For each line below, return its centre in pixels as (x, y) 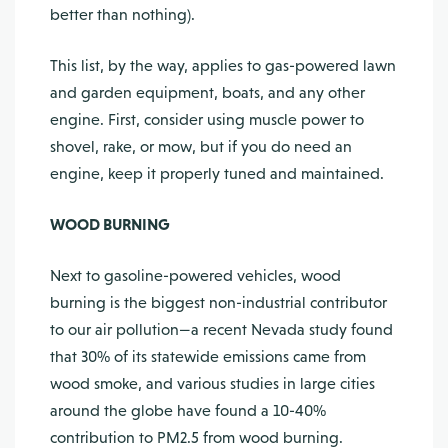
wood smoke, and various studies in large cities (212, 383)
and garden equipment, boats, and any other (207, 92)
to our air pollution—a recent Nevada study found (221, 329)
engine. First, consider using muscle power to (207, 119)
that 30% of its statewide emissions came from (208, 356)
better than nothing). (122, 14)
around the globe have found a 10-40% (188, 410)
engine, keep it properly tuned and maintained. (217, 173)
